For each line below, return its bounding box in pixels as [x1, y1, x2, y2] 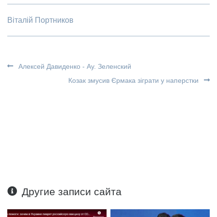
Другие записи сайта [22, 186, 122, 197]
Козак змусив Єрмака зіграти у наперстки [68, 76, 201, 84]
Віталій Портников [7, 15, 74, 24]
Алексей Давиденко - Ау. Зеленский [16, 62, 131, 70]
